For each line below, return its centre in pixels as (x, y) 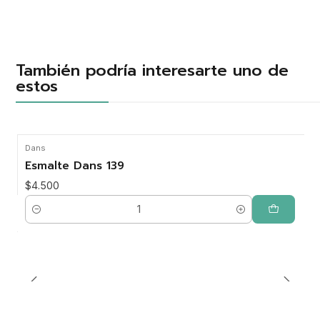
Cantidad (45, 217)
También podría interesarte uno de (152, 70)
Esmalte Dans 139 (74, 166)
